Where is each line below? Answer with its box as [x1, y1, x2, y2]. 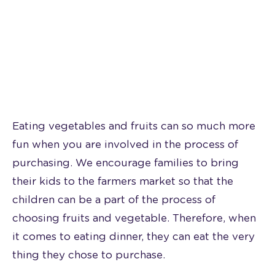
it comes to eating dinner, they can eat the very [12, 231, 255, 242]
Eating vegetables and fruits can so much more [12, 120, 255, 131]
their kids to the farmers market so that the [12, 176, 233, 187]
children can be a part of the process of [12, 194, 215, 205]
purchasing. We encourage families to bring [12, 157, 239, 168]
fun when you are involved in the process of [12, 139, 238, 150]
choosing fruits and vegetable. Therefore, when [12, 212, 256, 223]
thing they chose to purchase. [12, 249, 165, 260]
